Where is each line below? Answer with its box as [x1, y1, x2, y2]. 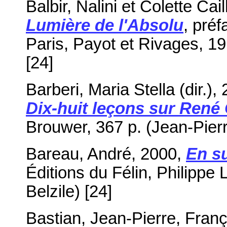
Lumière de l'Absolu [26, 16, 183, 34]
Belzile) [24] [26, 182, 112, 201]
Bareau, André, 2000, [26, 144, 186, 163]
